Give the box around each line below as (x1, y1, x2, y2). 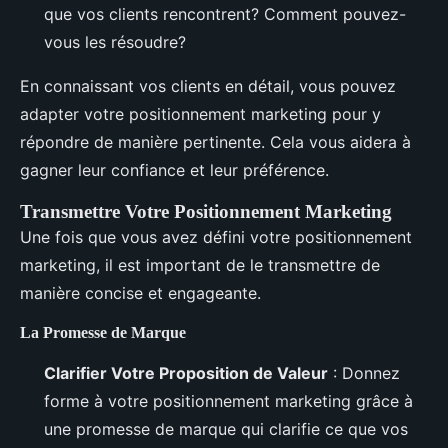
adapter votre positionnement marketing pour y (20, 104, 381, 125)
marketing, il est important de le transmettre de (20, 255, 380, 276)
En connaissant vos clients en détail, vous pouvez (20, 76, 396, 97)
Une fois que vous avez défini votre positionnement (20, 227, 412, 248)
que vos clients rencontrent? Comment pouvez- (44, 4, 406, 25)
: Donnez (328, 363, 400, 384)
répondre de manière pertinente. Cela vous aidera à (20, 132, 411, 153)
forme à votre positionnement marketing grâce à (44, 391, 413, 412)
